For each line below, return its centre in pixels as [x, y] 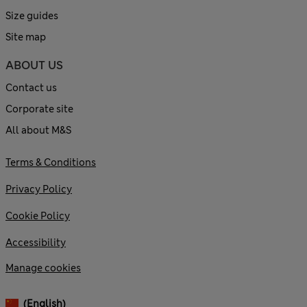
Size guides [32, 16]
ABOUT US [34, 66]
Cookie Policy [38, 216]
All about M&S [38, 131]
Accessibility [36, 243]
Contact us [31, 88]
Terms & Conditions [51, 163]
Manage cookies [43, 268]
